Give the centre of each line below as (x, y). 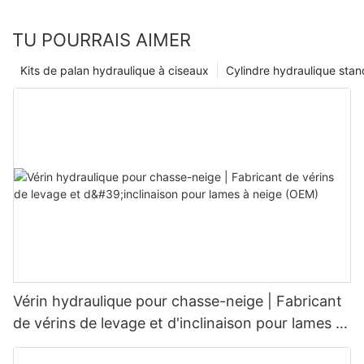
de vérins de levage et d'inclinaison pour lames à (178, 323)
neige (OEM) (56, 345)
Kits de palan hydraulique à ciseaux (115, 71)
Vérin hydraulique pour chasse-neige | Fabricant (178, 301)
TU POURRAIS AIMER (102, 40)
